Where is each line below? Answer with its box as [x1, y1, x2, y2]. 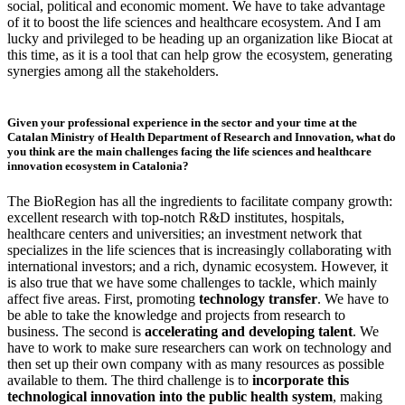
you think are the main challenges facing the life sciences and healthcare [7, 144, 372, 158]
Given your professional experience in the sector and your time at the [7, 115, 357, 129]
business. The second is [7, 324, 145, 340]
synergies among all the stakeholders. [7, 62, 219, 79]
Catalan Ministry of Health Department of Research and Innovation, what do [7, 129, 396, 144]
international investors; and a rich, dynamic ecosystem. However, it [7, 259, 388, 275]
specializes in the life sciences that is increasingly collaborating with [7, 242, 391, 259]
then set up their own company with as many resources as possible [7, 356, 384, 372]
